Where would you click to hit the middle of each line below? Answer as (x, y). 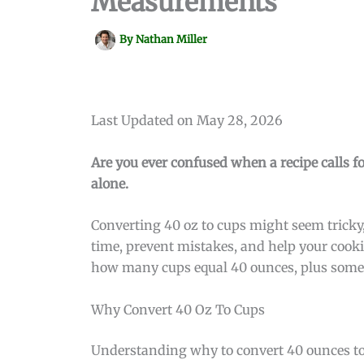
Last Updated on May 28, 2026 (187, 120)
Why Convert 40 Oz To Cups (178, 309)
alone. (110, 183)
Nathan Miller (171, 40)
